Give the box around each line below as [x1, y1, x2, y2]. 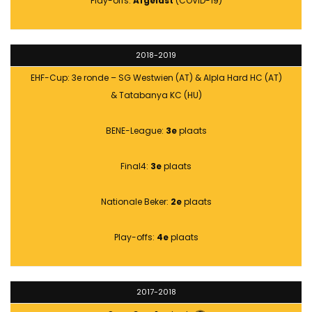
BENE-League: [105, 125, 166, 137]
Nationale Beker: [100, 196, 171, 208]
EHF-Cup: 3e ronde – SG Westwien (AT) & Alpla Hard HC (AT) [30, 72, 282, 84]
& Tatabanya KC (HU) [110, 89, 202, 102]
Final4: [120, 160, 150, 173]
